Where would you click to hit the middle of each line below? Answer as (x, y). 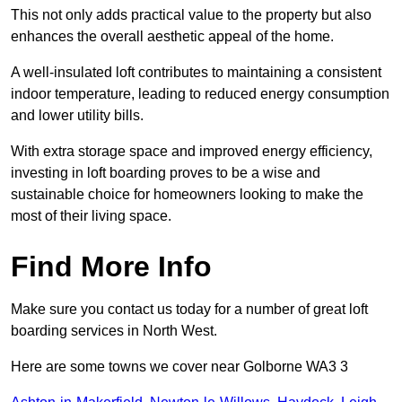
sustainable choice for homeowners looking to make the (187, 195)
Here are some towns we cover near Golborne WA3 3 (179, 367)
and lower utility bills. (77, 116)
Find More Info (111, 267)
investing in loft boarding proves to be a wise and (166, 173)
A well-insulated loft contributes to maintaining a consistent (196, 73)
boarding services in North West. (114, 331)
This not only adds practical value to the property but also (191, 15)
